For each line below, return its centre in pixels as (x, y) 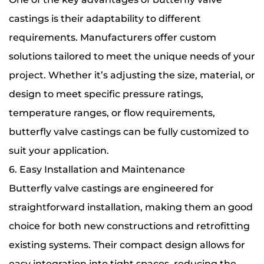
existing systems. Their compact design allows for (127, 245)
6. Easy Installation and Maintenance (97, 169)
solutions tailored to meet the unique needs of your (132, 56)
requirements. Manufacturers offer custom (113, 37)
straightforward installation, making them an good (131, 207)
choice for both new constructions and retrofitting (129, 226)
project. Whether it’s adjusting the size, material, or (132, 75)
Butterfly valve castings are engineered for (111, 188)
